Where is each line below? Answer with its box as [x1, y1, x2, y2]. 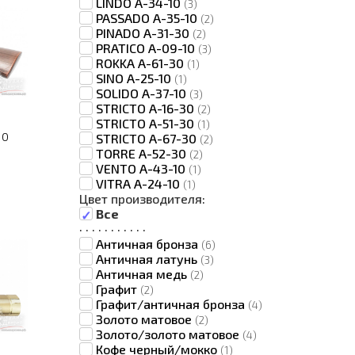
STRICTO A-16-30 [96, 101, 197, 116]
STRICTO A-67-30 [96, 131, 200, 146]
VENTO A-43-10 [96, 161, 189, 176]
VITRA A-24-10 [96, 176, 183, 191]
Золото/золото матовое [96, 326, 242, 342]
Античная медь [96, 266, 190, 281]
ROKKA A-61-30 [96, 55, 187, 71]
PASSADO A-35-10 [96, 10, 200, 25]
